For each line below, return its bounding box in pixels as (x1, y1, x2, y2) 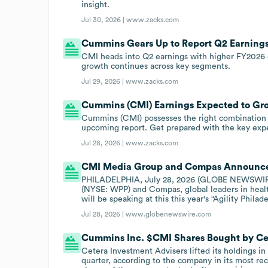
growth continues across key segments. (81, 62, 231, 71)
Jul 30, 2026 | (81, 16, 127, 23)
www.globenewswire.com (126, 210, 212, 218)
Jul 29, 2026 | (81, 77, 126, 85)
